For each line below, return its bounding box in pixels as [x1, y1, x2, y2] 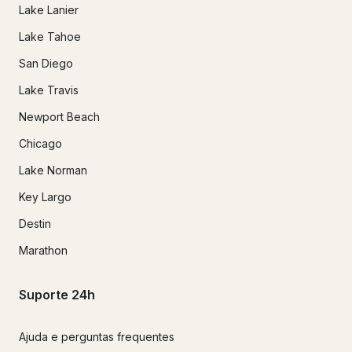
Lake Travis [19, 82, 79, 97]
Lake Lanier [19, 2, 79, 16]
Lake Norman [19, 163, 87, 177]
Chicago [19, 136, 62, 150]
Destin [19, 216, 51, 230]
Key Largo [19, 189, 71, 203]
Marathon [19, 243, 68, 257]
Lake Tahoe [19, 29, 81, 43]
